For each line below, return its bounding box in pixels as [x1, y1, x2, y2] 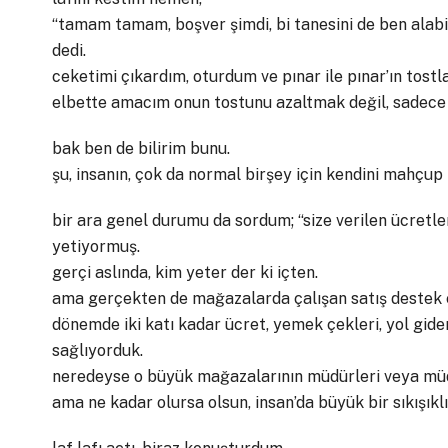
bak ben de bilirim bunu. [52, 139, 230, 158]
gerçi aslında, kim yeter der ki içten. [52, 263, 318, 282]
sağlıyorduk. [52, 341, 143, 360]
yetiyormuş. [52, 237, 140, 256]
